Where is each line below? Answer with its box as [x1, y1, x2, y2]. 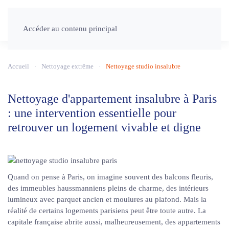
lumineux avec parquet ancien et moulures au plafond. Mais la [8, 195, 207, 203]
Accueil [8, 62, 29, 70]
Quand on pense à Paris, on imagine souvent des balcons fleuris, [8, 173, 213, 181]
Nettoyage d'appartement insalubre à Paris [8, 92, 217, 105]
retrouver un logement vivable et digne [8, 121, 201, 134]
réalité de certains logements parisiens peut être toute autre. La [8, 207, 206, 215]
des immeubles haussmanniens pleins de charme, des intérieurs [8, 184, 209, 192]
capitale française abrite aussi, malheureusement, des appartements [8, 218, 220, 226]
